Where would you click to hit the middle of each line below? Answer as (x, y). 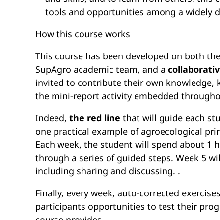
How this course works (83, 34)
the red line (95, 118)
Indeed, (52, 118)
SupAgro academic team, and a (102, 69)
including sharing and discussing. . (108, 171)
